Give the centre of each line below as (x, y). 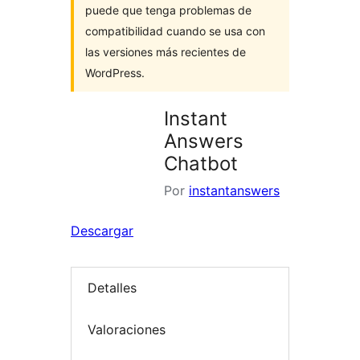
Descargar (102, 231)
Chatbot (201, 164)
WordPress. (115, 73)
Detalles (112, 288)
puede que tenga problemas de (168, 10)
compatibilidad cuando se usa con (175, 31)
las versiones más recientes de (166, 52)
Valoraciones (127, 329)
